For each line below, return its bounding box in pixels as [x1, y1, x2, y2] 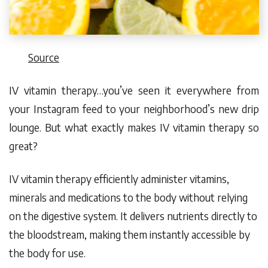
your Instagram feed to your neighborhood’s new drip [9, 102, 259, 116]
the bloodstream [9, 227, 84, 241]
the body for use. [9, 246, 86, 260]
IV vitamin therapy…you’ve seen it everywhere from [9, 84, 259, 98]
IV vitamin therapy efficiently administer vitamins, [9, 172, 229, 185]
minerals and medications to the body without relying [9, 190, 248, 204]
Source [28, 51, 59, 65]
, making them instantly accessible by [84, 227, 250, 241]
